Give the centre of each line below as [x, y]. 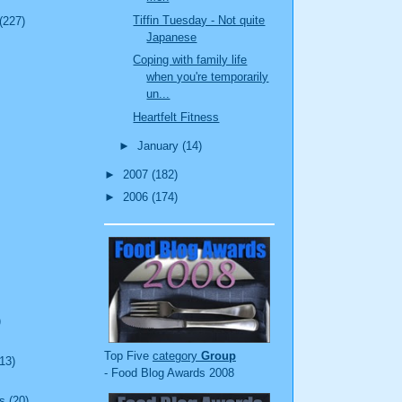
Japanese [172, 37]
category [177, 355]
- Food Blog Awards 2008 [169, 372]
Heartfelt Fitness [176, 117]
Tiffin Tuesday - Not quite [199, 20]
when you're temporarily [208, 77]
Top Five [128, 355]
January [159, 145]
